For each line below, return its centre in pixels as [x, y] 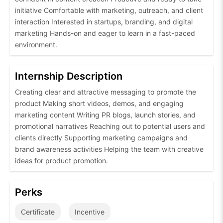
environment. [36, 45]
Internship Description [69, 76]
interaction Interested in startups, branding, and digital [104, 22]
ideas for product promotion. [61, 161]
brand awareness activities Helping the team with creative [109, 149]
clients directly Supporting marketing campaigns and [101, 138]
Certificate [38, 212]
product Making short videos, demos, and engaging [99, 104]
